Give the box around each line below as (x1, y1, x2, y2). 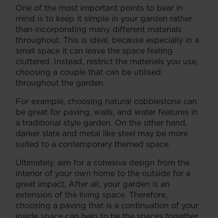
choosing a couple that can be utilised (16, 66, 161, 77)
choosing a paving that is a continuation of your (16, 200, 199, 211)
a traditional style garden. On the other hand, (16, 117, 187, 128)
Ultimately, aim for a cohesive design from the (16, 157, 190, 168)
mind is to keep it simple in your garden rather (16, 13, 192, 24)
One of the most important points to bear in (16, 2, 183, 13)
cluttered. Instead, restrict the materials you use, (16, 55, 198, 67)
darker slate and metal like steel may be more (16, 127, 188, 139)
